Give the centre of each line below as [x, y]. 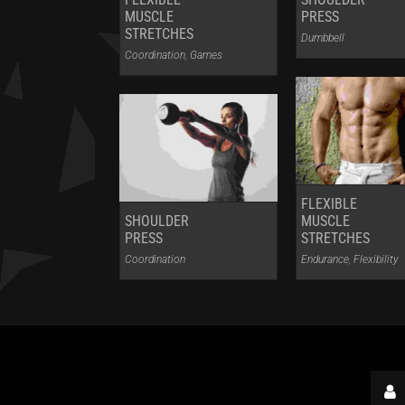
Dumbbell [323, 38]
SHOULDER [157, 221]
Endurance [325, 260]
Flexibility [377, 260]
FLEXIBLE [330, 204]
